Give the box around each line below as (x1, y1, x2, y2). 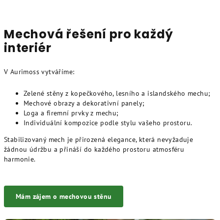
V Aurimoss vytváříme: (4, 67, 75, 76)
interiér (4, 39, 52, 56)
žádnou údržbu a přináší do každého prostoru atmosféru (4, 144, 185, 154)
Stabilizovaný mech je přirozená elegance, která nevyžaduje (4, 135, 193, 144)
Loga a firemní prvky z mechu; (24, 108, 119, 117)
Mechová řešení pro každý (4, 26, 174, 42)
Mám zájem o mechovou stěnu (16, 192, 112, 201)
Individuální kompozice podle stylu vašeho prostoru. (24, 118, 192, 127)
